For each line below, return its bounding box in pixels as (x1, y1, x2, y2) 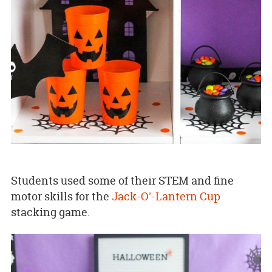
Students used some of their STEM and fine (10, 173, 234, 189)
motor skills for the (10, 189, 112, 205)
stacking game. (10, 205, 90, 220)
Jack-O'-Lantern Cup (111, 189, 220, 205)
